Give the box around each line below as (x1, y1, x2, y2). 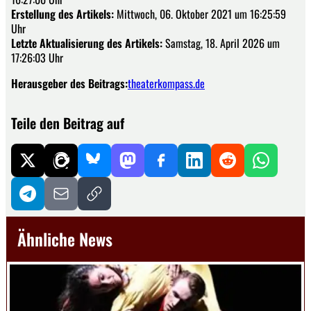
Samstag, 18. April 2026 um (162, 35, 280, 52)
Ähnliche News (17, 226, 112, 252)
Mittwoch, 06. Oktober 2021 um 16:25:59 (114, 6, 286, 23)
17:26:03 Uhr (11, 49, 63, 67)
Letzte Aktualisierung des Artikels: (11, 35, 162, 52)
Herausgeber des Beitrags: (11, 75, 128, 92)
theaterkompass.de (128, 75, 205, 92)
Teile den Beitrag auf (11, 112, 124, 134)
